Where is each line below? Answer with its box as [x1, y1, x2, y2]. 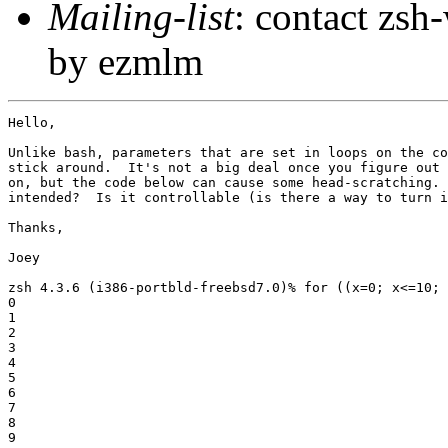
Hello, [8, 114, 56, 130]
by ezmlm [48, 39, 203, 83]
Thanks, [8, 219, 64, 235]
